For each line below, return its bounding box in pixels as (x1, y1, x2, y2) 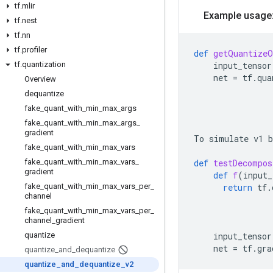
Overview (24, 74, 56, 83)
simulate (209, 133, 249, 144)
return (223, 182, 252, 193)
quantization (22, 60, 66, 69)
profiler (22, 45, 47, 54)
